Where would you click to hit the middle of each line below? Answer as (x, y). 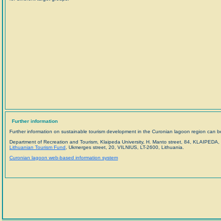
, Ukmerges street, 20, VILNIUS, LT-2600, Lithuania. (125, 147)
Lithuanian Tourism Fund (37, 147)
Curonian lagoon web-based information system (64, 158)
